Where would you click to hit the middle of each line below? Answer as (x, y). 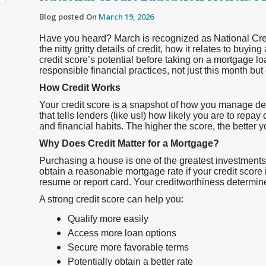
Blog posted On (69, 17)
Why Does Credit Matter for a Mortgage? (129, 143)
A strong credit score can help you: (111, 199)
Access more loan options (122, 233)
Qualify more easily (108, 219)
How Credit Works (80, 88)
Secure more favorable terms (128, 247)
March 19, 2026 (126, 17)
